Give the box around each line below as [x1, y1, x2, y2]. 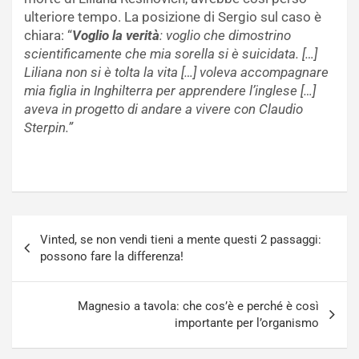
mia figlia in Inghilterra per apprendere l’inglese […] [24, 83, 316, 99]
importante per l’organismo [175, 316, 319, 331]
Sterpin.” [24, 119, 73, 136]
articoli [11, 241, 72, 265]
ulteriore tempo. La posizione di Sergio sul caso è [24, 9, 321, 26]
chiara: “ [24, 27, 72, 44]
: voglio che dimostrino [159, 27, 291, 44]
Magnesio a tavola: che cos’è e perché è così [78, 299, 319, 314]
